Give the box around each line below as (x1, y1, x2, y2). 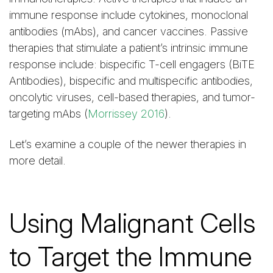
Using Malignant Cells (9, 207, 255, 240)
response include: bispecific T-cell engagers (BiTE (9, 58, 255, 71)
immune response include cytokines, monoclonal (9, 9, 248, 21)
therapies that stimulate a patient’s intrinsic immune (9, 41, 248, 54)
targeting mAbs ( (9, 107, 88, 120)
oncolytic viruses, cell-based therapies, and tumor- (9, 91, 255, 104)
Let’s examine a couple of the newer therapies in (9, 138, 246, 151)
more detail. (9, 154, 66, 168)
